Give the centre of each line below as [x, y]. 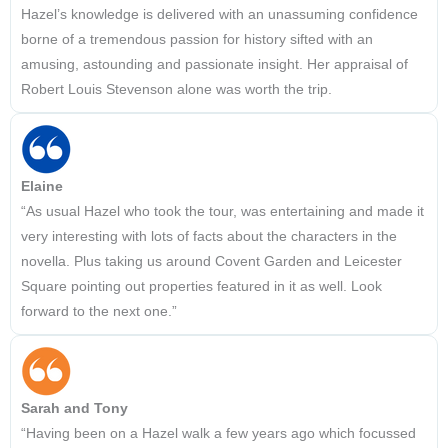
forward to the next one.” [99, 312]
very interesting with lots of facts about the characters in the [209, 237]
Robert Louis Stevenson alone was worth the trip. [176, 90]
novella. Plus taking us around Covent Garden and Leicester [211, 262]
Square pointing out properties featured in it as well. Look [201, 287]
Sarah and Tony [74, 409]
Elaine [42, 187]
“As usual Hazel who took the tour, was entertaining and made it [222, 212]
